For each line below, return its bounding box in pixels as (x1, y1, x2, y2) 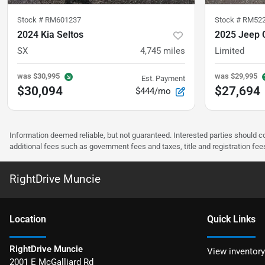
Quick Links (207, 214, 256, 225)
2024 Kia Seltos (17, 29, 83, 41)
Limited (215, 46, 244, 57)
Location (9, 214, 46, 225)
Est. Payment (141, 74, 185, 83)
